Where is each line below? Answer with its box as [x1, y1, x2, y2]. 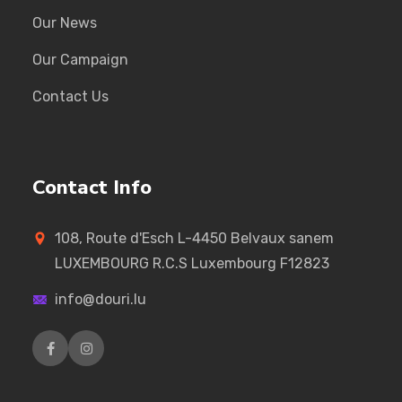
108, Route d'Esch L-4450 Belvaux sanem [55, 230, 334, 248]
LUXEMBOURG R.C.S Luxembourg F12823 [55, 255, 329, 273]
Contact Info [32, 174, 152, 202]
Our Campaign [32, 51, 128, 69]
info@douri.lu [55, 291, 146, 309]
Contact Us [32, 88, 109, 106]
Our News [32, 14, 97, 32]
